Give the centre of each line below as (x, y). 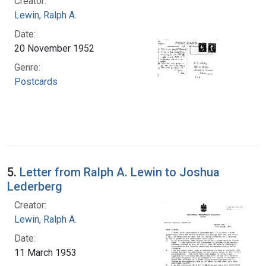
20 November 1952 (54, 48)
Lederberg (35, 186)
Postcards (36, 81)
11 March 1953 (45, 252)
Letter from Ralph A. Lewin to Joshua (120, 172)
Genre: (27, 67)
